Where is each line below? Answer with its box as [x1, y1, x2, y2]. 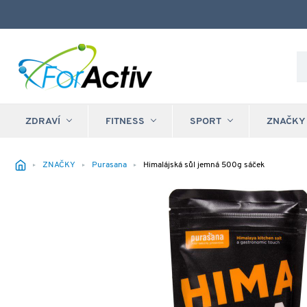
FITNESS [106, 116, 145, 127]
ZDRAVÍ [25, 116, 60, 127]
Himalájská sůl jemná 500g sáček [143, 161, 265, 170]
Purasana [92, 161, 127, 170]
